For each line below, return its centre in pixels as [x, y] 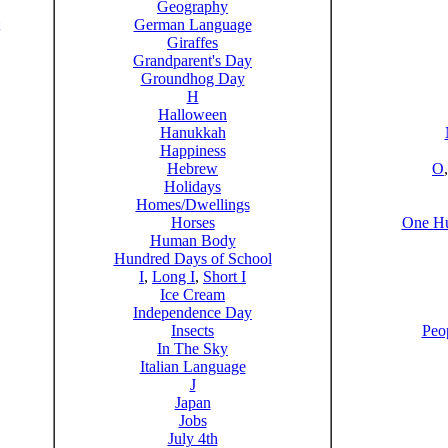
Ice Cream [192, 294]
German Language [192, 24]
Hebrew [192, 168]
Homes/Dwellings [192, 204]
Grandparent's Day [192, 60]
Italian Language [192, 366]
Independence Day [192, 312]
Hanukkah [192, 132]
